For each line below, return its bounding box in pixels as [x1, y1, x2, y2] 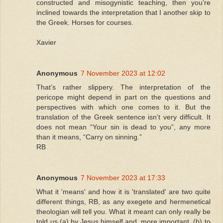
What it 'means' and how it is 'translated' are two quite [36, 187, 211, 196]
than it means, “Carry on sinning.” [36, 132, 142, 141]
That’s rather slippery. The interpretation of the [36, 83, 211, 91]
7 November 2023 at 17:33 [81, 173, 166, 182]
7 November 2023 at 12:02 [81, 69, 166, 77]
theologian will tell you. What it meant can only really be [36, 207, 211, 216]
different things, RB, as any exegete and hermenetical [36, 197, 211, 206]
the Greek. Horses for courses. [36, 18, 134, 26]
